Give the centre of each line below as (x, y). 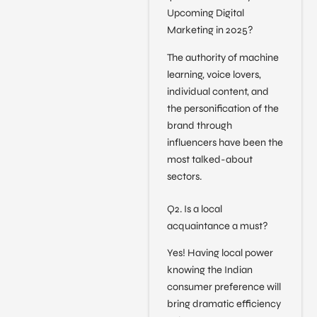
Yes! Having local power (220, 253)
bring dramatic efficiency (224, 304)
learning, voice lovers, (214, 74)
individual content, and (218, 91)
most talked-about (209, 159)
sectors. (184, 176)
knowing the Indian (209, 270)
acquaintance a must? (217, 226)
